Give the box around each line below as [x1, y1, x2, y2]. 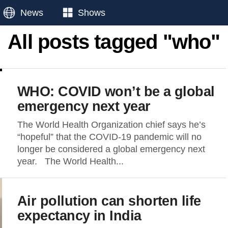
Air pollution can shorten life [17, 193, 201, 209]
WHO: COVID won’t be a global [17, 83, 215, 99]
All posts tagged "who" [8, 31, 220, 53]
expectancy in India [17, 208, 141, 223]
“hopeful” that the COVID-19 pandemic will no [17, 132, 202, 142]
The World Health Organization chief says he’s [17, 120, 206, 130]
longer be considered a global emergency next [17, 144, 205, 154]
